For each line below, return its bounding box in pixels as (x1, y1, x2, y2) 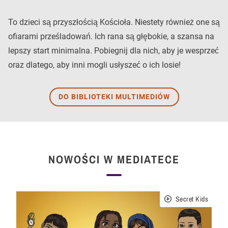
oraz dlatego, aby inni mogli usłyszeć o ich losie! (8, 60, 181, 70)
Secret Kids (175, 194, 208, 204)
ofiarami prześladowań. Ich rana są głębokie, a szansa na (8, 32, 214, 41)
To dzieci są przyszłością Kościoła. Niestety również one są (8, 17, 220, 27)
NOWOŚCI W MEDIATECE (48, 152, 180, 167)
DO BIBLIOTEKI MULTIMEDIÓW (58, 93, 170, 101)
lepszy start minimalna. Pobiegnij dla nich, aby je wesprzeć (8, 46, 219, 55)
